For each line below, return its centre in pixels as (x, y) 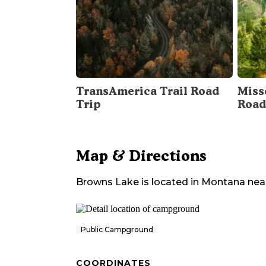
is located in (169, 182)
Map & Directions (141, 156)
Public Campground (117, 230)
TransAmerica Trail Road (148, 91)
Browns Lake (107, 182)
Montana (223, 182)
